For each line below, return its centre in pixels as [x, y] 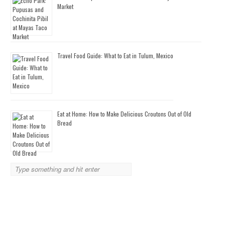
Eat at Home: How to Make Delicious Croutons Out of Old [125, 114]
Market [66, 6]
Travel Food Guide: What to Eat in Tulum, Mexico [116, 55]
